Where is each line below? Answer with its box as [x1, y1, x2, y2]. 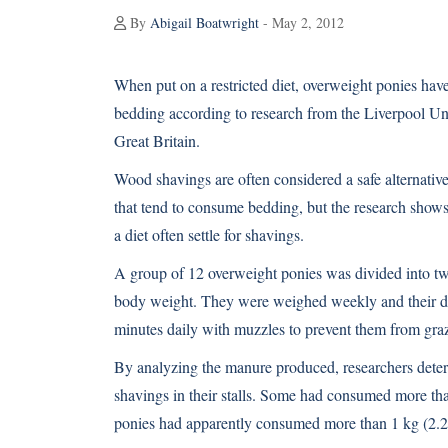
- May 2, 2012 [259, 13, 344, 32]
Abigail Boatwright [150, 13, 259, 32]
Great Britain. [114, 130, 200, 151]
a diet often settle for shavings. [114, 224, 304, 245]
